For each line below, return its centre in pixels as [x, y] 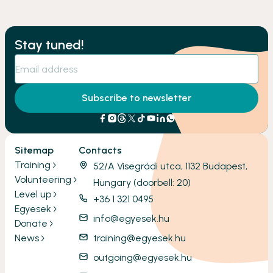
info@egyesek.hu [131, 219]
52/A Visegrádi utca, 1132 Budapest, [170, 166]
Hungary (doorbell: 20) [142, 183]
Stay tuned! [49, 45]
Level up [33, 194]
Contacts [100, 151]
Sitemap [34, 151]
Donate [31, 224]
